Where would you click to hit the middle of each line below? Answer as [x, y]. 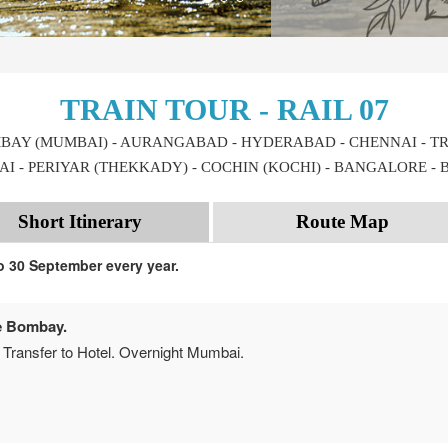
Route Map [343, 221]
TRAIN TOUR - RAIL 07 [224, 109]
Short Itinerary [79, 221]
